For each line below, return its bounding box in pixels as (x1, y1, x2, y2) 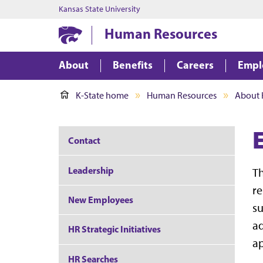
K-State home (76, 90, 129, 101)
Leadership (68, 164, 114, 176)
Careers (177, 58, 214, 72)
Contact (68, 134, 100, 147)
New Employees (68, 193, 133, 205)
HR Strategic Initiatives (68, 223, 161, 235)
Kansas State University (59, 4, 140, 14)
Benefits (113, 58, 153, 72)
